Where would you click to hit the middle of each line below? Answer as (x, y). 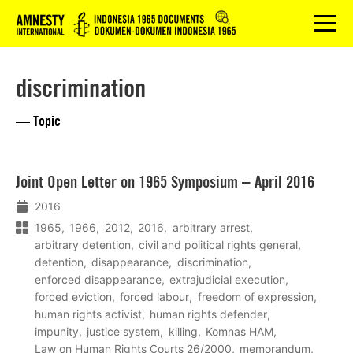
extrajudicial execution (228, 279)
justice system (124, 331)
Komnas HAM (240, 331)
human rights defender (209, 314)
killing (183, 331)
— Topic (38, 121)
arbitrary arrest (211, 227)
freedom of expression (255, 296)
